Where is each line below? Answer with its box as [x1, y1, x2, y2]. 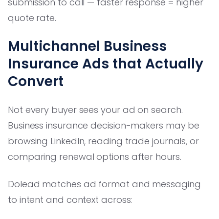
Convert [8, 71, 64, 91]
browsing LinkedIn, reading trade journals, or [8, 134, 199, 147]
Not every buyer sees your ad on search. [8, 103, 183, 116]
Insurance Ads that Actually [8, 54, 203, 73]
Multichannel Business [8, 36, 167, 56]
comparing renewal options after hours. [8, 150, 181, 163]
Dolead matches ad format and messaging [8, 177, 201, 190]
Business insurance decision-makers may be [8, 119, 200, 131]
